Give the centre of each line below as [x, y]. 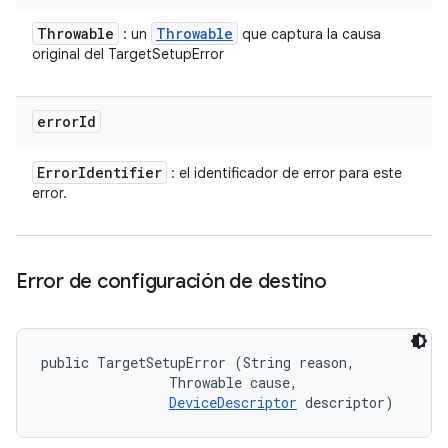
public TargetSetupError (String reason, [202, 362]
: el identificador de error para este [284, 173]
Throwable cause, [173, 382]
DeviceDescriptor [233, 402]
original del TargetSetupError [128, 54]
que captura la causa [309, 34]
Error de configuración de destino [171, 281]
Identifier [120, 172]
